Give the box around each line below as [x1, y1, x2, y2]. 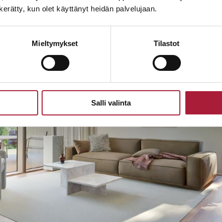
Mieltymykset [32, 39, 78, 48]
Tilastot [153, 39, 180, 48]
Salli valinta [91, 98, 131, 107]
